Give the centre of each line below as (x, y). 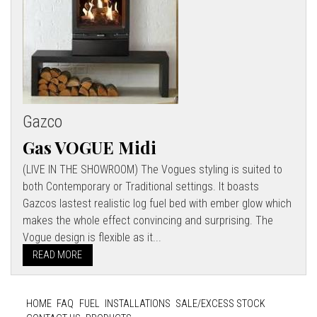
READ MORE (58, 255)
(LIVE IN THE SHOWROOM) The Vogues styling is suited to (152, 169)
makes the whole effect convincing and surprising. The (148, 220)
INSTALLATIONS (137, 304)
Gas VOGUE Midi (90, 147)
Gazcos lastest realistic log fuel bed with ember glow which (157, 203)
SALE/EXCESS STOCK (220, 304)
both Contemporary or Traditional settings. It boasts (141, 186)
